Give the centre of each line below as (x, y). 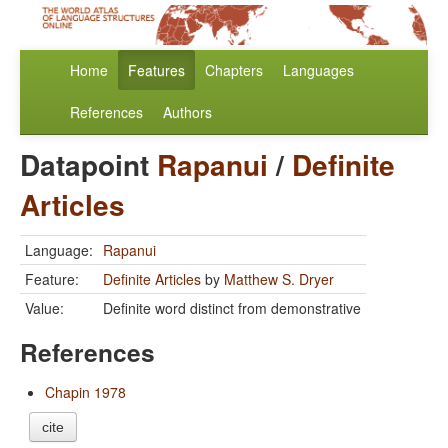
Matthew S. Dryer (279, 279)
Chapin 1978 (85, 392)
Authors (187, 112)
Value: (44, 308)
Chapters (234, 70)
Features (156, 70)
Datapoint (88, 165)
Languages (318, 70)
